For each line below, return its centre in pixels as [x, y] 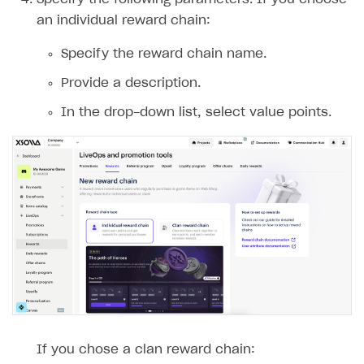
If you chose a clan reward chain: [146, 349]
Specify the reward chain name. [164, 54]
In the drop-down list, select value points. [196, 113]
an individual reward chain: [123, 21]
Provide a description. [131, 84]
